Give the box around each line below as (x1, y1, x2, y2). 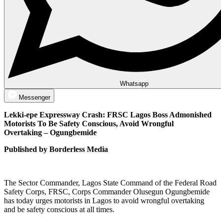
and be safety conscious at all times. (4, 205, 114, 214)
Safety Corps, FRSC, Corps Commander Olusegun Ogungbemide (4, 187, 210, 196)
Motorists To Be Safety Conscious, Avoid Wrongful (4, 119, 174, 128)
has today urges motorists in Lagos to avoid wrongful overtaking (4, 196, 204, 205)
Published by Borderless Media (4, 145, 108, 154)
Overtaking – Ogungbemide (4, 128, 97, 137)
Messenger (19, 94, 50, 102)
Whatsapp (120, 80, 148, 88)
